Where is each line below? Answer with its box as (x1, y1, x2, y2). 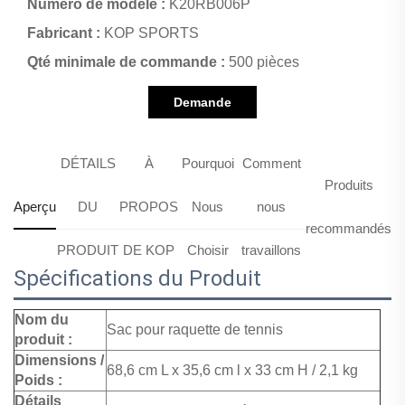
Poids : (14, 372, 62, 389)
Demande (174, 95, 231, 110)
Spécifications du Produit (14, 266, 261, 292)
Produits (324, 177, 373, 193)
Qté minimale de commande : (27, 54, 229, 71)
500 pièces (229, 54, 299, 71)
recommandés (306, 221, 391, 237)
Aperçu (14, 199, 56, 215)
